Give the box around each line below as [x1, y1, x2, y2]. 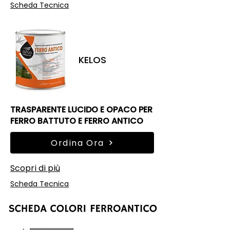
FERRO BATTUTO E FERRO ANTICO [10, 115, 143, 127]
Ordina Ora [51, 137, 104, 149]
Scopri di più [10, 162, 60, 174]
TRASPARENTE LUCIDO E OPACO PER [10, 104, 152, 116]
